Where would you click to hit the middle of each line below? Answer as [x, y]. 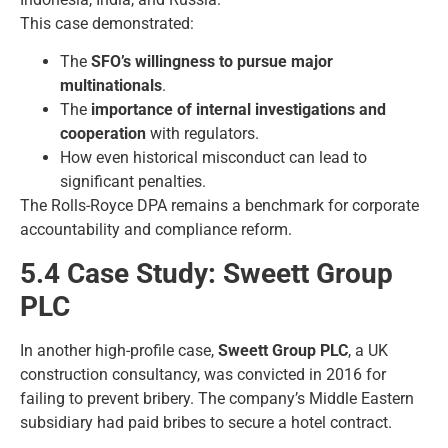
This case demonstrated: [107, 24]
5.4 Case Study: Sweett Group [206, 273]
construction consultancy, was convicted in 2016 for [203, 374]
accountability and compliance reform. [156, 230]
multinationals [111, 86]
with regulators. [202, 134]
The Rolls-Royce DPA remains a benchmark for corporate [219, 206]
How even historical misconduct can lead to [213, 158]
